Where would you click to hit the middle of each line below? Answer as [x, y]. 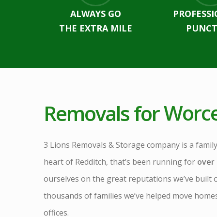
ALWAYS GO [95, 14]
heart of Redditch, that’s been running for [121, 162]
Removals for [102, 113]
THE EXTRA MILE [95, 28]
